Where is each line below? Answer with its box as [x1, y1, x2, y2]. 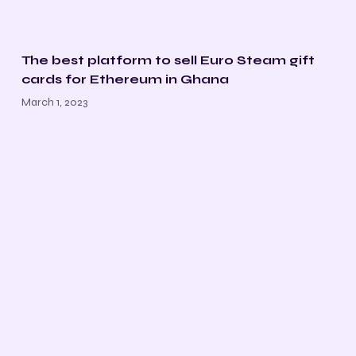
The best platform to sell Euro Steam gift [21, 52, 315, 68]
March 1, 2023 [21, 95, 87, 109]
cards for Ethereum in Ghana [21, 71, 229, 87]
